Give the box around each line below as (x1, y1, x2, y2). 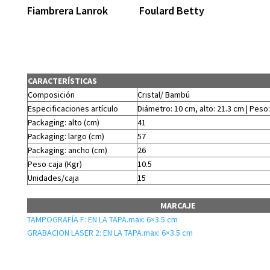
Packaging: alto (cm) (27, 116, 99, 128)
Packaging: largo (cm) (27, 130, 104, 142)
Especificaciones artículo (27, 102, 118, 114)
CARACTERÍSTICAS (27, 75, 97, 86)
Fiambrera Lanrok (27, 3, 108, 17)
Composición (27, 89, 75, 100)
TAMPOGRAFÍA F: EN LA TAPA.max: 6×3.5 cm (27, 213, 178, 225)
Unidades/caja (27, 172, 79, 183)
